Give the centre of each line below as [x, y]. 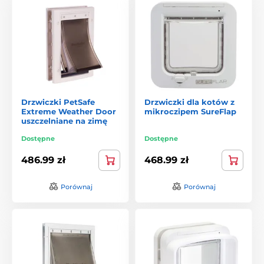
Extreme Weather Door [69, 111]
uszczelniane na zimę [64, 121]
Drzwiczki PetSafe [58, 102]
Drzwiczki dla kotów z [189, 102]
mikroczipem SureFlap [190, 111]
